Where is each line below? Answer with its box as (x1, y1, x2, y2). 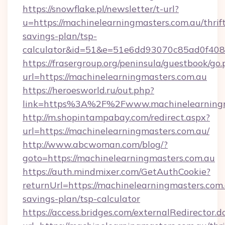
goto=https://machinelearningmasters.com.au (23, 152, 215, 164)
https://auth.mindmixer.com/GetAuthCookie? (23, 166, 210, 177)
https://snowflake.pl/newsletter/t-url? (23, 3, 179, 15)
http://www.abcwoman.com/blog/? (23, 139, 168, 150)
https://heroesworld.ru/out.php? (23, 84, 154, 96)
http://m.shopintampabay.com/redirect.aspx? (23, 111, 210, 123)
